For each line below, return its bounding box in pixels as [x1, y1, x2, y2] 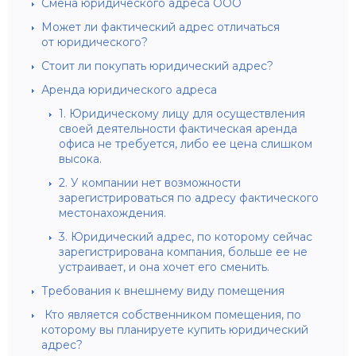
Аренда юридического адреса [41, 82, 217, 97]
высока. [59, 151, 102, 166]
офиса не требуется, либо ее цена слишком [59, 136, 312, 151]
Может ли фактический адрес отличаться [41, 19, 280, 34]
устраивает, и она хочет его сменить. [59, 259, 269, 274]
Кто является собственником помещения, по [41, 307, 301, 322]
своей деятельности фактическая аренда [59, 121, 297, 136]
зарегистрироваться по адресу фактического [59, 190, 319, 205]
